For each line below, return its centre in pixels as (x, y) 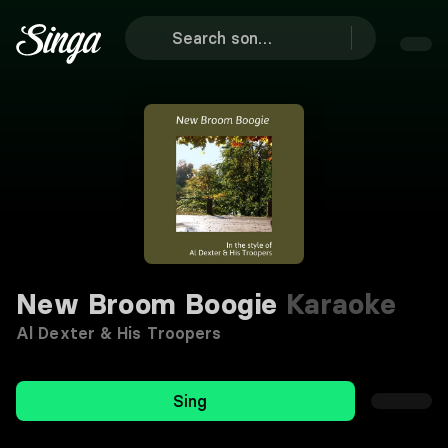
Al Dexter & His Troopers (119, 333)
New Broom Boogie (147, 304)
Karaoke (337, 304)
